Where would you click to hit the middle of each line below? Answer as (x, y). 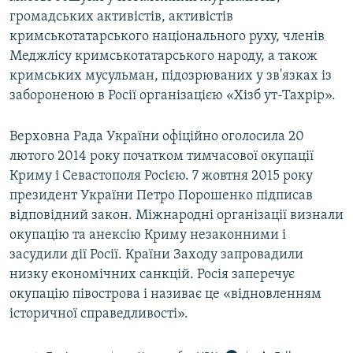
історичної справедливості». (99, 314)
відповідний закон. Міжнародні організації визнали (176, 216)
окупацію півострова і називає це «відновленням (165, 295)
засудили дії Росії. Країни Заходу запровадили (156, 255)
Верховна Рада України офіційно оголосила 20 (157, 137)
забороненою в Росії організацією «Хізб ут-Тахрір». (173, 96)
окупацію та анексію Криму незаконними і (148, 236)
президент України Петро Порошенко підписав (161, 196)
